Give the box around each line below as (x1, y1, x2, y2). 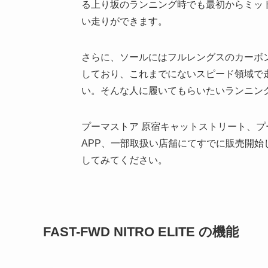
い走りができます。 (81, 16, 167, 26)
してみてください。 (81, 154, 167, 165)
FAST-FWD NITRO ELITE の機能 (43, 224, 239, 239)
